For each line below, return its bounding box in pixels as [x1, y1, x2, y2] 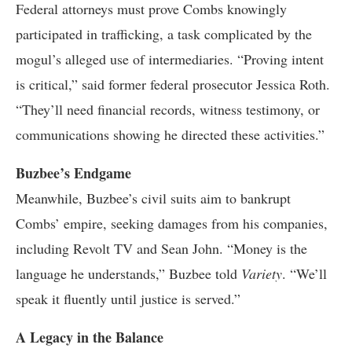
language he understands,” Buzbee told [16, 264, 241, 283]
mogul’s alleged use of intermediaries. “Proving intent [16, 49, 324, 68]
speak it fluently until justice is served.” [16, 289, 240, 308]
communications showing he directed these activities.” [16, 125, 324, 144]
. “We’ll [282, 264, 327, 283]
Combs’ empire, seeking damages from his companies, [16, 214, 328, 233]
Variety [241, 264, 282, 283]
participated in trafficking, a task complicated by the [16, 24, 312, 43]
